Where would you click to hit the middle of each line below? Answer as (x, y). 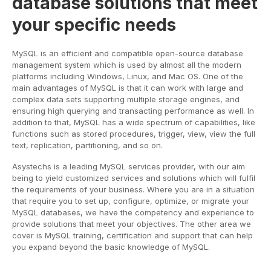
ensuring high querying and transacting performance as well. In (133, 111)
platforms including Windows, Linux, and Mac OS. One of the (128, 77)
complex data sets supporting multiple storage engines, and (126, 100)
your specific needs (94, 25)
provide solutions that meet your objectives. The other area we (132, 224)
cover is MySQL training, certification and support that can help (132, 236)
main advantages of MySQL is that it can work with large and (128, 88)
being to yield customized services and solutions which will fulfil (134, 178)
